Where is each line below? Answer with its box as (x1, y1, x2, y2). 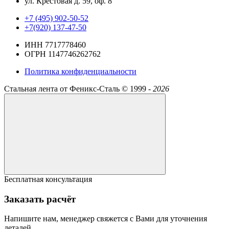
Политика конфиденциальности (25, 66, 136, 76)
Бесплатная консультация (4, 174, 92, 184)
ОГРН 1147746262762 (25, 49, 101, 58)
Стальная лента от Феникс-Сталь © (4, 84, 128, 93)
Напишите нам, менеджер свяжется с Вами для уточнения (4, 214, 207, 223)
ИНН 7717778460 (25, 40, 86, 49)
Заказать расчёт (4, 193, 76, 204)
